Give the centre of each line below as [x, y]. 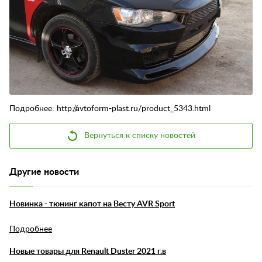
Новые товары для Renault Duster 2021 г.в [88, 252]
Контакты [40, 9]
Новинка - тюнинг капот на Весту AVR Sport [92, 204]
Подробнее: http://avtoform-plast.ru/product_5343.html [110, 109]
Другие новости [44, 172]
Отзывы [37, 35]
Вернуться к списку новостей [140, 136]
